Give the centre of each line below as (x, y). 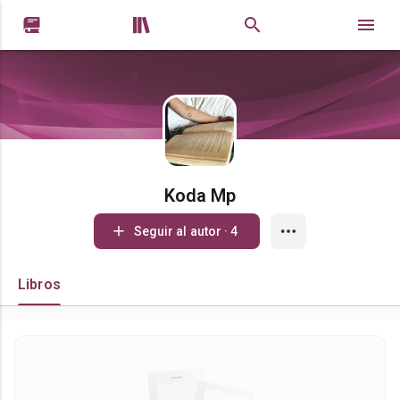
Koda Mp (200, 196)
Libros (39, 284)
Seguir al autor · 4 (231, 231)
